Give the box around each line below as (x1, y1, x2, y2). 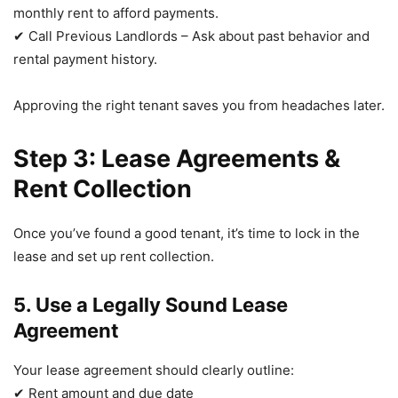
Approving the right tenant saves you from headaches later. (13, 96, 385, 114)
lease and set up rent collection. (13, 247, 214, 265)
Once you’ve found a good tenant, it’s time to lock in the (13, 224, 360, 242)
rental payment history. (13, 50, 157, 68)
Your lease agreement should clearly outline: (13, 361, 294, 378)
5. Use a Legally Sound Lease (13, 292, 288, 316)
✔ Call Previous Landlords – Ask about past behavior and (13, 27, 370, 44)
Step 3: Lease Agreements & (13, 143, 340, 173)
